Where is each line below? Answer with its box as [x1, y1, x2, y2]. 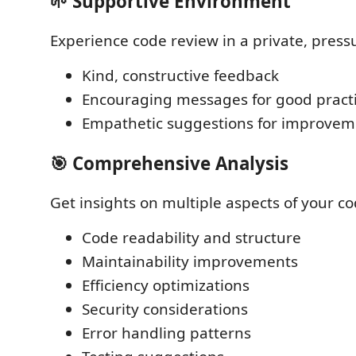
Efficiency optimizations [82, 275, 250, 296]
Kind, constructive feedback [82, 65, 279, 86]
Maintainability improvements [82, 251, 298, 272]
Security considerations [82, 299, 248, 319]
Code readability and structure [82, 227, 301, 248]
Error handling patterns [82, 323, 251, 343]
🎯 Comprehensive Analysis [50, 150, 288, 176]
